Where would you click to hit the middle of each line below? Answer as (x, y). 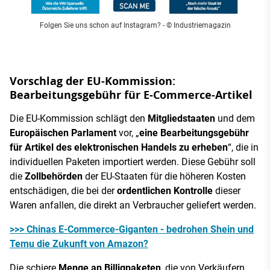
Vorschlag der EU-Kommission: (93, 81)
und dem (235, 118)
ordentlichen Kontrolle (165, 190)
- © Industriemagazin (196, 25)
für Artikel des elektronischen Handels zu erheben (119, 147)
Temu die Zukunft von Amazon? (79, 243)
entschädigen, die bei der (63, 190)
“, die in (243, 147)
